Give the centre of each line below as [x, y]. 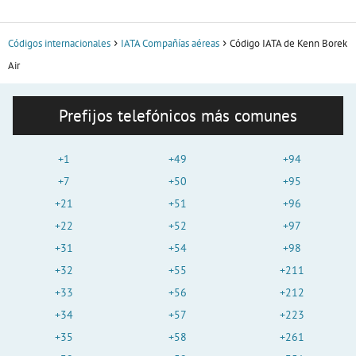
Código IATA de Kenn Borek [288, 44]
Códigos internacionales [59, 44]
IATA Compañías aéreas [170, 44]
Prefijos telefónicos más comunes [178, 116]
